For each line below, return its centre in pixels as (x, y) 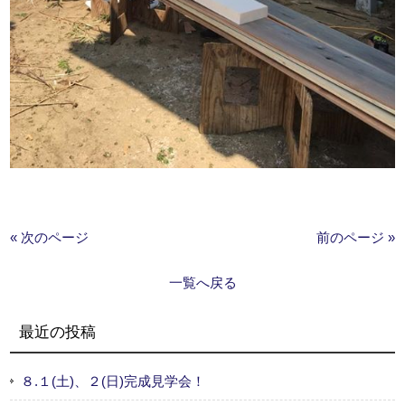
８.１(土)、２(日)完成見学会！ (113, 381)
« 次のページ (50, 238)
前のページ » (355, 238)
